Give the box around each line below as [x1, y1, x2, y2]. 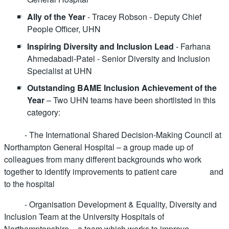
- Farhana [174, 40, 211, 52]
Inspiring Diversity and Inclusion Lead [27, 40, 174, 52]
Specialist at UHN [27, 64, 92, 77]
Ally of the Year [27, 10, 85, 22]
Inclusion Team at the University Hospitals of [4, 210, 164, 222]
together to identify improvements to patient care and [4, 165, 223, 177]
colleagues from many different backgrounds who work [4, 153, 201, 165]
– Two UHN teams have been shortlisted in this [44, 94, 216, 106]
